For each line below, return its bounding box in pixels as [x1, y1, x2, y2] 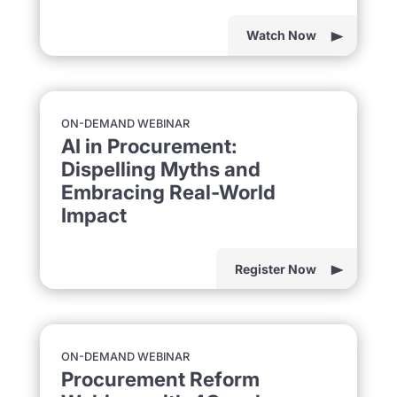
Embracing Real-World [60, 179, 276, 204]
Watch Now [246, 27, 317, 43]
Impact [60, 202, 127, 227]
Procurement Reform [60, 367, 260, 392]
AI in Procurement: [60, 133, 237, 158]
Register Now [235, 261, 317, 276]
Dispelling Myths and [60, 156, 261, 181]
